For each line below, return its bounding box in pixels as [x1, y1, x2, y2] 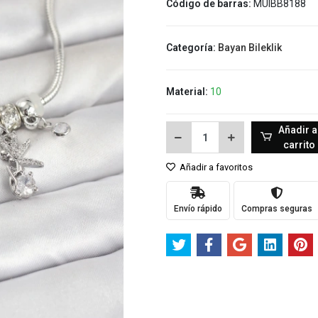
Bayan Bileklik [217, 42, 282, 53]
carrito [283, 138, 316, 150]
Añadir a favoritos [177, 162, 253, 172]
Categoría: [165, 42, 218, 53]
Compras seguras [241, 203, 312, 214]
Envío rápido [173, 203, 222, 214]
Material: [165, 86, 210, 97]
